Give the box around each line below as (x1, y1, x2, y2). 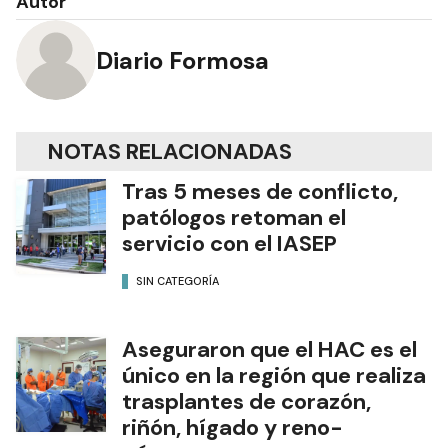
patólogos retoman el (122, 203, 346, 232)
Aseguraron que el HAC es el (122, 335, 417, 364)
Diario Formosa (96, 44, 269, 76)
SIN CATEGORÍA (136, 273, 219, 288)
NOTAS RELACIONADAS (48, 137, 292, 166)
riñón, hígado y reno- (122, 413, 343, 442)
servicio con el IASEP (122, 229, 337, 258)
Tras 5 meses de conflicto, (122, 177, 398, 206)
